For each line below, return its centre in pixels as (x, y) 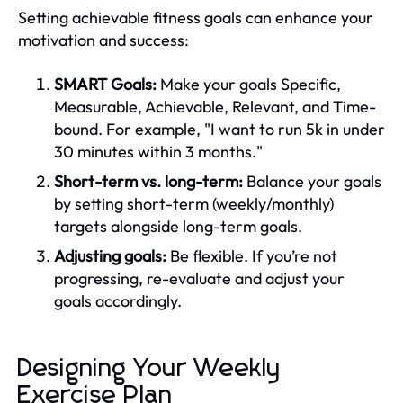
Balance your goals (312, 181)
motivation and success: (103, 40)
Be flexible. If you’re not (252, 255)
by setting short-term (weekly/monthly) (194, 203)
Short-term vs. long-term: (148, 181)
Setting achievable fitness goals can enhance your (196, 17)
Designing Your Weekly (150, 368)
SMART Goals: (105, 84)
